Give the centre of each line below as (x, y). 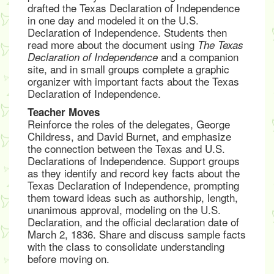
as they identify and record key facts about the (134, 173)
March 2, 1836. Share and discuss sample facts (137, 234)
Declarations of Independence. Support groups (134, 161)
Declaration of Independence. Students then (127, 32)
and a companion (198, 57)
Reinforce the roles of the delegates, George (129, 124)
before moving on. (68, 258)
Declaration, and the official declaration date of (133, 222)
